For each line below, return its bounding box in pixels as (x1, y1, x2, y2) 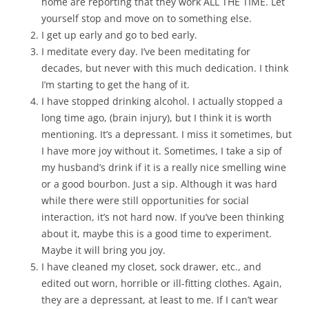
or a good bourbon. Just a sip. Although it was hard (41, 177, 277, 190)
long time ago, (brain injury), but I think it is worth (41, 111, 272, 124)
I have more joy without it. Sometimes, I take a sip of (41, 144, 282, 157)
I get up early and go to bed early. (41, 28, 197, 41)
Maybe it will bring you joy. (41, 243, 166, 257)
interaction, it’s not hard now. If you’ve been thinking (41, 210, 284, 223)
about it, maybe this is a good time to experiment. (41, 227, 272, 240)
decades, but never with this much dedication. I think (41, 61, 288, 74)
